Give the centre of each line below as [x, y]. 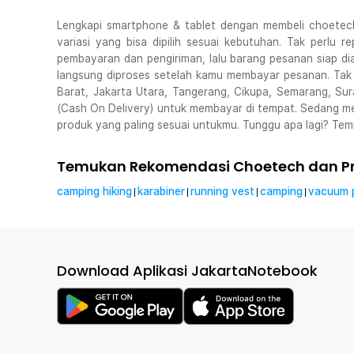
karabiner [161, 191]
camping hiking [94, 191]
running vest [222, 191]
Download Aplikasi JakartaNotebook [187, 271]
